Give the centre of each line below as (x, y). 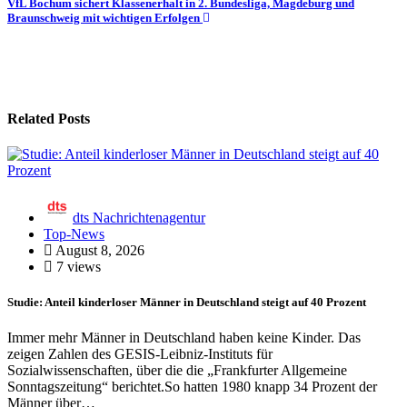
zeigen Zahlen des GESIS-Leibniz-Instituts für (140, 354)
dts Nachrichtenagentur (139, 218)
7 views (77, 267)
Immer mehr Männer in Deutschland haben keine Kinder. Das (184, 338)
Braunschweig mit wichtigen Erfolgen (105, 18)
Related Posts (49, 118)
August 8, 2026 (99, 251)
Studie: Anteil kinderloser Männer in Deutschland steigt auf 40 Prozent (187, 303)
